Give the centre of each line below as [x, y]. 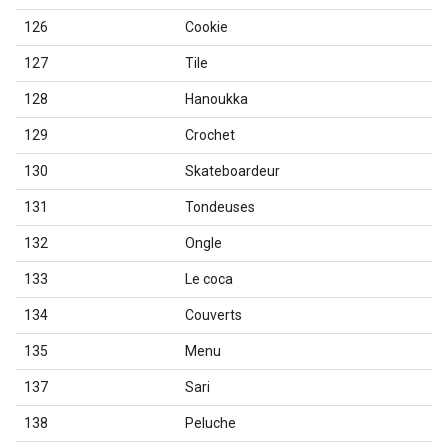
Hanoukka [216, 99]
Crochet [210, 135]
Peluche [210, 423]
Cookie [206, 27]
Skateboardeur [232, 171]
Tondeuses [220, 207]
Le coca [209, 279]
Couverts [213, 315]
